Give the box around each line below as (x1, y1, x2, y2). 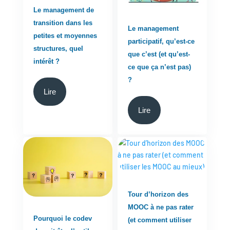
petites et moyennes (33, 31, 97, 40)
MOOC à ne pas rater (128, 203, 194, 212)
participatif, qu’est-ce (128, 37, 195, 46)
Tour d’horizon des (128, 190, 189, 199)
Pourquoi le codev (33, 214, 92, 222)
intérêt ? (33, 57, 60, 65)
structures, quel (33, 44, 83, 52)
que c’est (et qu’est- (128, 50, 190, 59)
